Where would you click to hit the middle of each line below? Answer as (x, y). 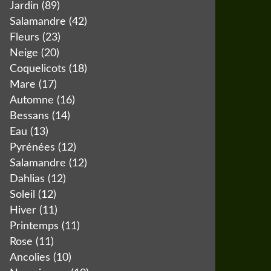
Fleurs (24, 38)
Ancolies (30, 258)
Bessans (29, 116)
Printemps (34, 226)
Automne (32, 100)
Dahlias (27, 179)
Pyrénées (32, 148)
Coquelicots (38, 69)
